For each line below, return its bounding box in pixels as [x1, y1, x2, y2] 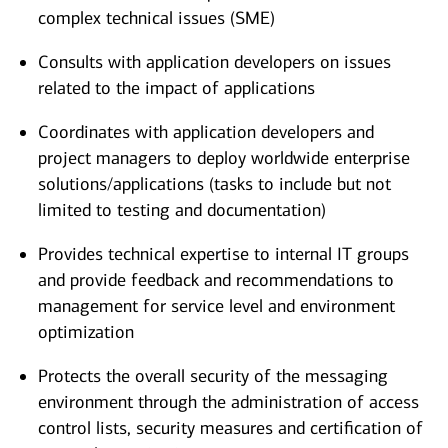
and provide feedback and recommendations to [38, 269, 394, 292]
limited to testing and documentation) [38, 199, 326, 222]
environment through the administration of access [38, 391, 419, 414]
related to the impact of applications [38, 77, 315, 100]
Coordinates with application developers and [38, 121, 374, 144]
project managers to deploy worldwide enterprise [38, 147, 410, 170]
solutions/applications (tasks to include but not [38, 173, 391, 196]
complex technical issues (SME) [38, 7, 275, 30]
